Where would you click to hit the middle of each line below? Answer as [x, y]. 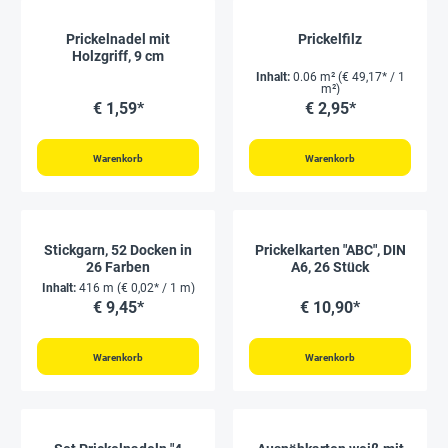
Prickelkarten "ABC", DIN [330, 250]
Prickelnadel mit [118, 39]
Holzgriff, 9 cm [118, 56]
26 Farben [118, 267]
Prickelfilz [330, 39]
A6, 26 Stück [330, 267]
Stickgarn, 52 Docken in [118, 250]
